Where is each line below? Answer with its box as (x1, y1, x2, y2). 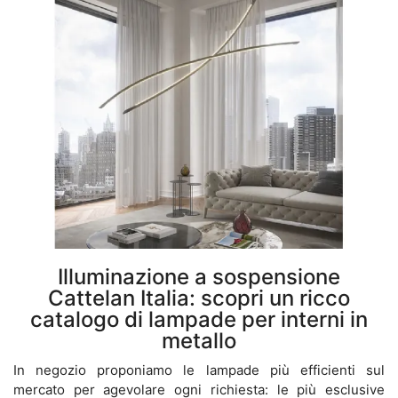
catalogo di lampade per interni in (30, 306, 368, 333)
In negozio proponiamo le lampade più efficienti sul (13, 362, 385, 379)
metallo (162, 328, 236, 354)
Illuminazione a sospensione (58, 264, 340, 291)
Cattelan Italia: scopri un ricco (48, 285, 350, 312)
